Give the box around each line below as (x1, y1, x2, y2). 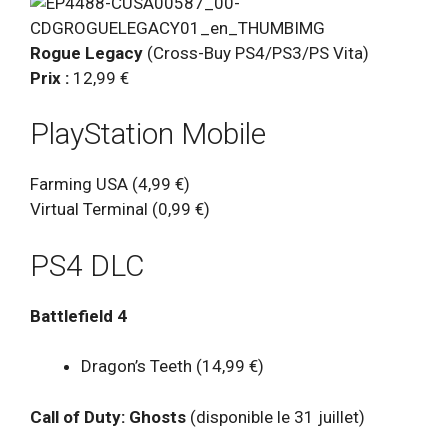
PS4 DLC (30, 247, 145, 283)
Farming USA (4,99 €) (30, 174, 190, 195)
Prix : (30, 67, 69, 88)
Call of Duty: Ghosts (30, 406, 186, 427)
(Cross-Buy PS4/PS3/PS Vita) (143, 42, 369, 63)
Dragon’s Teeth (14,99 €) (81, 356, 264, 377)
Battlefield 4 (30, 305, 127, 326)
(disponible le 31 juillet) (186, 406, 365, 427)
